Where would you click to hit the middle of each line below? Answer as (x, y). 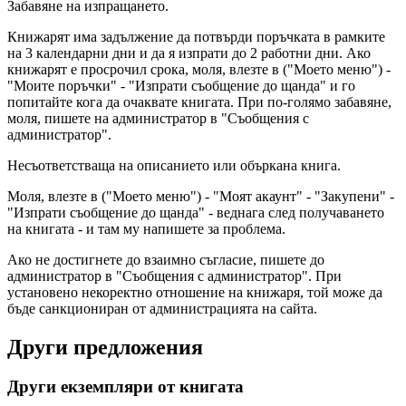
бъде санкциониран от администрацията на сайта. (162, 308)
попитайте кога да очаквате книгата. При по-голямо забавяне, (199, 101)
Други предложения (105, 347)
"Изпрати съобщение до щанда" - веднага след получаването (196, 212)
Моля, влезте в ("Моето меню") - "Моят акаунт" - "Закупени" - (201, 196)
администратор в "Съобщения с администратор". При (174, 275)
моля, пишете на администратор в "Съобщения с (158, 118)
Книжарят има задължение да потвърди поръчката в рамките (196, 36)
